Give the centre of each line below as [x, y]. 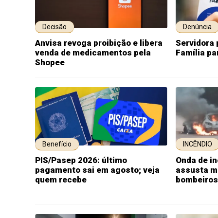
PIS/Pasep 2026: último [81, 160]
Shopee [50, 62]
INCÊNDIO [198, 144]
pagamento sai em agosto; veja [97, 170]
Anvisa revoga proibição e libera [99, 43]
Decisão [54, 27]
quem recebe [61, 180]
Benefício [57, 144]
